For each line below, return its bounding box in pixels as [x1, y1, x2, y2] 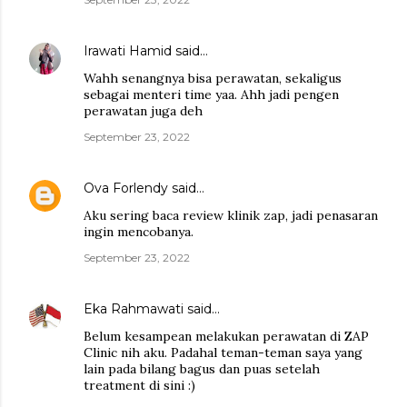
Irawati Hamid [84, 42, 172, 59]
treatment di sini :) [84, 376, 195, 393]
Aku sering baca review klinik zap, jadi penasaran [84, 206, 378, 223]
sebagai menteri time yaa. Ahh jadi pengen [84, 85, 339, 103]
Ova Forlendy [84, 179, 168, 196]
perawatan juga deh [84, 102, 203, 119]
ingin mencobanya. [84, 223, 194, 240]
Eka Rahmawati [84, 300, 184, 317]
